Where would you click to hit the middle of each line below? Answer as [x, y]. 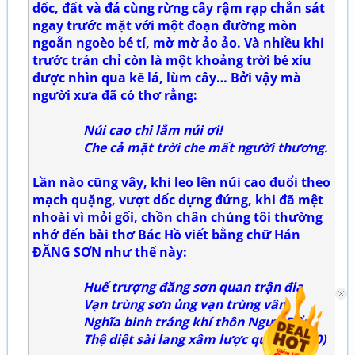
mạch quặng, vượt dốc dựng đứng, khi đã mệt [178, 199]
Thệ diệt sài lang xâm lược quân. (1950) [179, 339]
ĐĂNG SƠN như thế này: [110, 252]
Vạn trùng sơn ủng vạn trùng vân [159, 304]
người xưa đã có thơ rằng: [115, 95]
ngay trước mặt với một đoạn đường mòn [165, 25]
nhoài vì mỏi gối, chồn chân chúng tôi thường [177, 217]
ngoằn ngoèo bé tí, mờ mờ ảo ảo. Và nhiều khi [178, 42]
